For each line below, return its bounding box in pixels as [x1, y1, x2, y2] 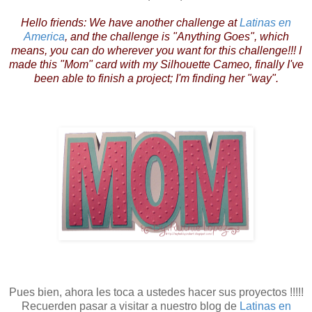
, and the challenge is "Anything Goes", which [64, 30, 289, 42]
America [23, 30, 65, 42]
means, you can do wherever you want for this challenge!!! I [10, 44, 302, 56]
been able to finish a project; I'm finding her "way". [33, 72, 279, 84]
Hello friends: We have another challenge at [21, 16, 240, 29]
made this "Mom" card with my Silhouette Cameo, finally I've [8, 58, 304, 70]
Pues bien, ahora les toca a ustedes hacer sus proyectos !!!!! [8, 286, 304, 298]
